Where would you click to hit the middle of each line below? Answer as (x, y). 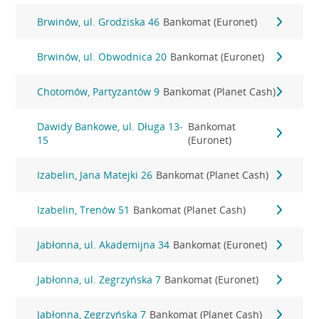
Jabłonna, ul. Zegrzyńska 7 (99, 279)
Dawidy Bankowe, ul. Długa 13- (110, 126)
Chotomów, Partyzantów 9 (99, 91)
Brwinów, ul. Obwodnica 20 (102, 57)
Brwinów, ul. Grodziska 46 (99, 22)
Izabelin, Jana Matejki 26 (95, 175)
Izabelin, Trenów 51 (84, 210)
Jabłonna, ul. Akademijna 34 (104, 245)
